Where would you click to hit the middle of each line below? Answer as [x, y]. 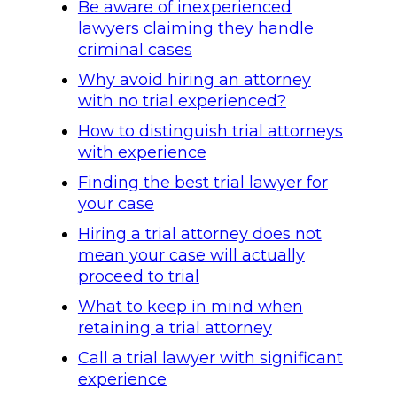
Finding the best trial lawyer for [202, 183]
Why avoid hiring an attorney [194, 80]
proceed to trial [138, 276]
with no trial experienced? [182, 101]
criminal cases [135, 50]
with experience [142, 152]
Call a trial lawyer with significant [210, 358]
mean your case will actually [191, 255]
